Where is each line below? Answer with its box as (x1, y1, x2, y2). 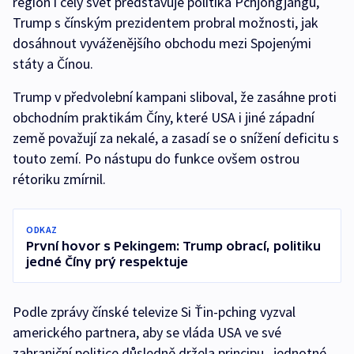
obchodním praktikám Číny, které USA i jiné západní (13, 108, 314, 127)
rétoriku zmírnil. (13, 170, 106, 189)
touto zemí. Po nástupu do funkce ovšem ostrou (13, 149, 299, 168)
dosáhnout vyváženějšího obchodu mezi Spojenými (13, 34, 311, 53)
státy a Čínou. (13, 55, 93, 73)
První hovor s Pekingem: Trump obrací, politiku (26, 239, 321, 254)
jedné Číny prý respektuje (26, 254, 188, 269)
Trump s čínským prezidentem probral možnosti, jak (13, 13, 318, 32)
